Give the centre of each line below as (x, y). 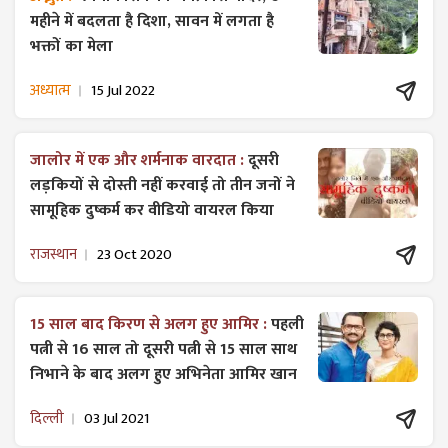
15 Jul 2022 (123, 91)
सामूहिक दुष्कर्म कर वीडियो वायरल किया (152, 210)
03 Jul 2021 (116, 419)
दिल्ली (47, 419)
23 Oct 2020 (134, 255)
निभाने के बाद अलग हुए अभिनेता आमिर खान (163, 374)
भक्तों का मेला (71, 46)
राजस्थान (53, 255)
